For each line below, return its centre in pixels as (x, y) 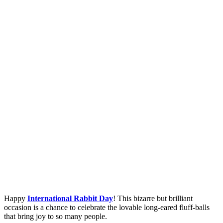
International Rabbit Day (70, 198)
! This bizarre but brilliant (153, 198)
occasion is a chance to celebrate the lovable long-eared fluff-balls (107, 207)
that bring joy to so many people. (56, 216)
